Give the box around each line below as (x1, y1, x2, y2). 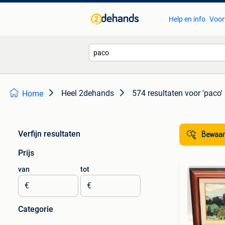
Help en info (168, 15, 205, 23)
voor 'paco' (185, 88, 222, 98)
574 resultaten (132, 88, 183, 98)
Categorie (18, 204, 53, 214)
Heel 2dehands (61, 88, 114, 98)
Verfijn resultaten (18, 129, 80, 139)
